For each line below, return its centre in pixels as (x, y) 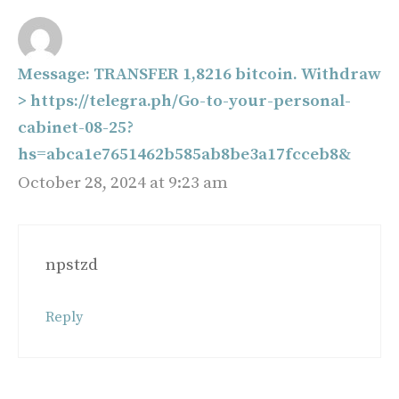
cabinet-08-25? (76, 128)
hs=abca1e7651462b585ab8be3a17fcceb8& (184, 155)
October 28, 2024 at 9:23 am (123, 183)
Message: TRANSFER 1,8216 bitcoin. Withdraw (199, 75)
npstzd (72, 265)
